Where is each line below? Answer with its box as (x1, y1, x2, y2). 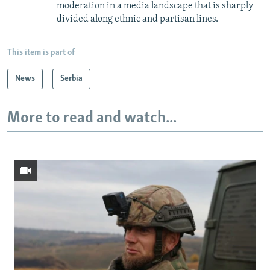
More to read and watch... (7, 110, 177, 127)
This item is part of (7, 48, 75, 58)
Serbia (60, 74, 83, 84)
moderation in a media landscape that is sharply (57, 1, 253, 11)
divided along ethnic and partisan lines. (57, 14, 218, 25)
